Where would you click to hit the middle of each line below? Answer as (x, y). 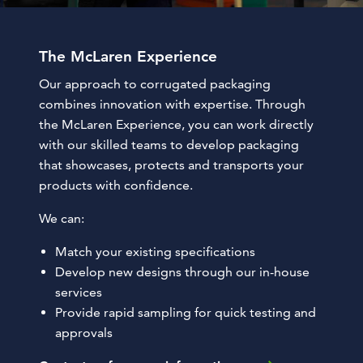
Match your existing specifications (155, 251)
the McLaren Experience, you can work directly (176, 124)
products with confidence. (116, 185)
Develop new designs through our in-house (182, 271)
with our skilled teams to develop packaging (169, 144)
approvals (84, 332)
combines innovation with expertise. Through (172, 104)
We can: (62, 218)
